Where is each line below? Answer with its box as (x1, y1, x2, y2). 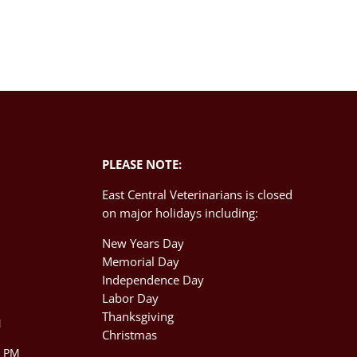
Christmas (102, 326, 158, 343)
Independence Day (102, 271, 205, 288)
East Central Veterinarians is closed (102, 186, 293, 202)
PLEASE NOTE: (102, 155, 182, 172)
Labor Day (102, 289, 159, 306)
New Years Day (102, 234, 185, 251)
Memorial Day (102, 253, 180, 269)
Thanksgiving (102, 308, 175, 324)
